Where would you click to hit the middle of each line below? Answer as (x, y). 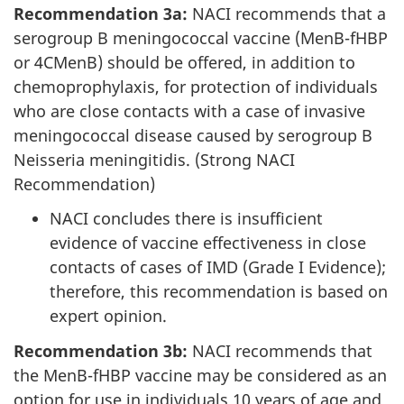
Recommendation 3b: (101, 350)
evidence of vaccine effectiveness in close (208, 243)
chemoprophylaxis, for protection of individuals (196, 86)
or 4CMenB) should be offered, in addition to (184, 62)
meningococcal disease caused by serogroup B (193, 135)
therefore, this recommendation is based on (219, 292)
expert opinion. (108, 316)
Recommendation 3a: (101, 13)
